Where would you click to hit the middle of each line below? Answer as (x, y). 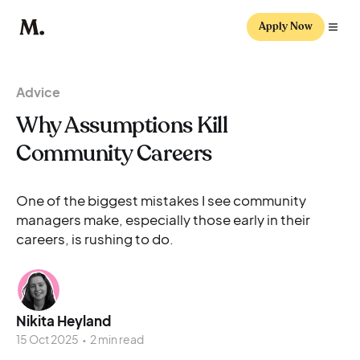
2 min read (116, 339)
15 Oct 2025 (47, 339)
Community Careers (114, 153)
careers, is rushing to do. (95, 239)
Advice (38, 92)
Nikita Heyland (63, 321)
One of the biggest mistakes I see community (161, 200)
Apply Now (286, 27)
